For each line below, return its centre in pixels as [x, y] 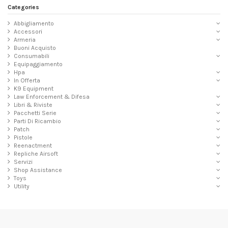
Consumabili [32, 56]
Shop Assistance [38, 170]
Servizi [23, 162]
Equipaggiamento [38, 64]
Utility [22, 186]
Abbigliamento [34, 23]
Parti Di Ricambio [37, 121]
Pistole [23, 137]
